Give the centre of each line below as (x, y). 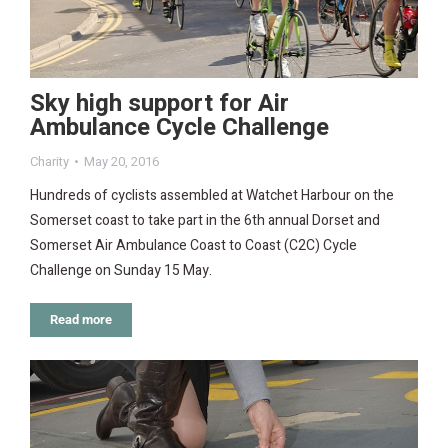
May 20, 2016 (121, 161)
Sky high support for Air (159, 103)
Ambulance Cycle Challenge (179, 127)
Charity (49, 161)
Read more (81, 319)
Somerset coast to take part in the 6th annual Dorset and (205, 220)
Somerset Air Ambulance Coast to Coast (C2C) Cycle (193, 245)
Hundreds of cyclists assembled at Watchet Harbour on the (212, 195)
